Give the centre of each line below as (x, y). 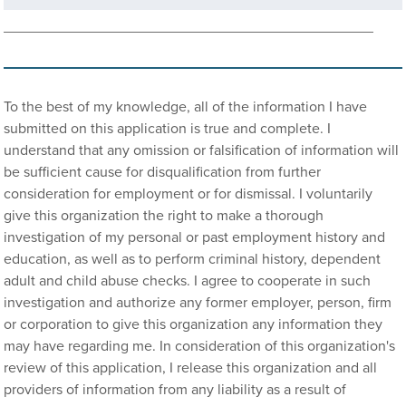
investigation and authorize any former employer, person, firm (198, 303)
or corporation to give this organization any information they (193, 324)
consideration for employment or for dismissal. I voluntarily (188, 194)
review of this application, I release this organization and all (191, 368)
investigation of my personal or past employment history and (195, 237)
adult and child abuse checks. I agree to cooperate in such (188, 281)
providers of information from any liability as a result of (175, 390)
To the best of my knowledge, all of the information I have (186, 107)
